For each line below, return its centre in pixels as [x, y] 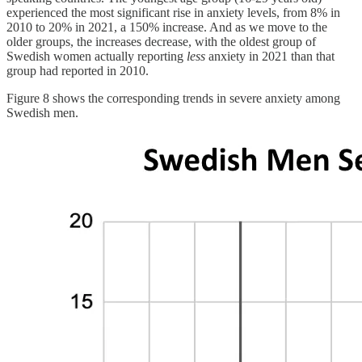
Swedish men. [44, 112]
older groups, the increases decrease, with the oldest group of [161, 41]
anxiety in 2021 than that [271, 56]
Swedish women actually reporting [97, 56]
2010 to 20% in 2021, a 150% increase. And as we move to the [167, 27]
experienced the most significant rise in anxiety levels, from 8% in [173, 12]
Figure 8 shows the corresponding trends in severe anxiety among [173, 98]
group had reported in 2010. [79, 70]
